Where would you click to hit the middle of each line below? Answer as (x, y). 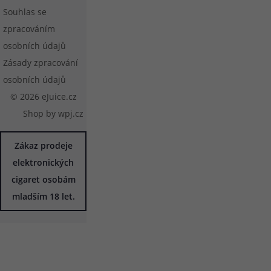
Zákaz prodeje (43, 146)
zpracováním (29, 29)
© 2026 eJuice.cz (43, 97)
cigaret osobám (43, 180)
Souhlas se (25, 12)
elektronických (43, 163)
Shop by (41, 114)
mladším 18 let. (43, 197)
